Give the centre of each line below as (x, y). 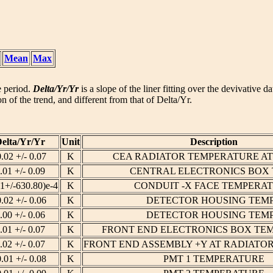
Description (214, 142)
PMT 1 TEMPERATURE (214, 259)
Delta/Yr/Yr (56, 89)
